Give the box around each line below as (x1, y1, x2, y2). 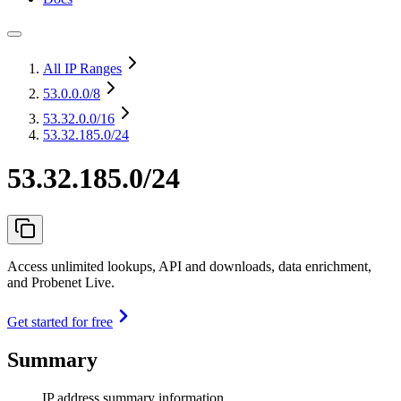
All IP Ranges (43, 61, 122, 76)
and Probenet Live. (7, 274, 115, 290)
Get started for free (7, 313, 113, 329)
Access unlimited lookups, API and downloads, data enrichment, (7, 258, 371, 274)
